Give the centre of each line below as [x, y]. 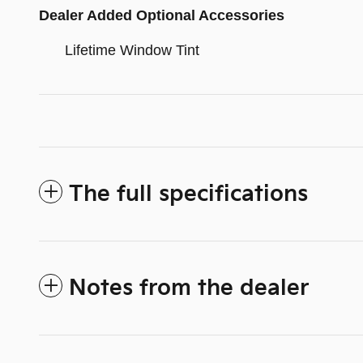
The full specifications [188, 195]
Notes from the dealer [189, 289]
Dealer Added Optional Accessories [162, 16]
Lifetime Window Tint [132, 51]
